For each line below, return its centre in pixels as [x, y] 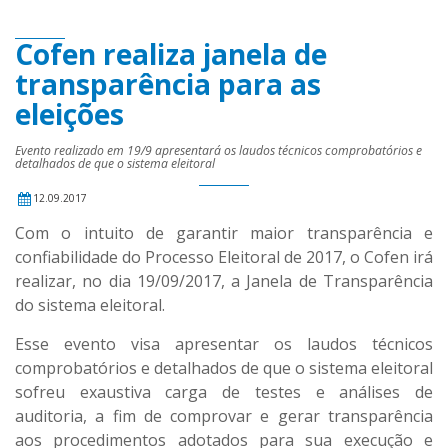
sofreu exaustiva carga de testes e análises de [224, 392]
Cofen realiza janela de [171, 54]
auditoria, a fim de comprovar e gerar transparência [224, 416]
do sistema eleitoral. [90, 305]
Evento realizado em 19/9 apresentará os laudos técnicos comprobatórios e [218, 150]
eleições [69, 114]
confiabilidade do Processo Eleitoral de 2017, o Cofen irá [224, 257]
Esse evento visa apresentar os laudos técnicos [224, 344]
